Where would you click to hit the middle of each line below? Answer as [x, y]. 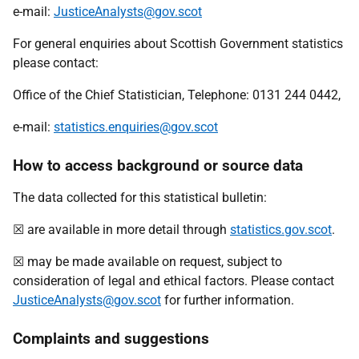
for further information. [228, 300]
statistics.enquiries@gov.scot [136, 127]
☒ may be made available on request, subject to [147, 262]
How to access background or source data [158, 165]
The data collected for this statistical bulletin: [140, 198]
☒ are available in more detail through [121, 230]
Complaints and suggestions [111, 339]
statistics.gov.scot [281, 230]
